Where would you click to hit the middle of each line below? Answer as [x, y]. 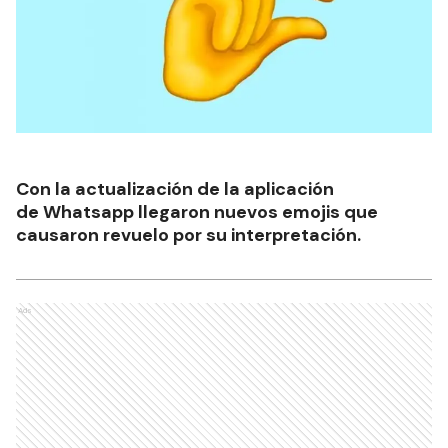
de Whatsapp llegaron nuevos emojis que [197, 211]
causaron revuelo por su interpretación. [188, 234]
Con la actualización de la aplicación [175, 188]
